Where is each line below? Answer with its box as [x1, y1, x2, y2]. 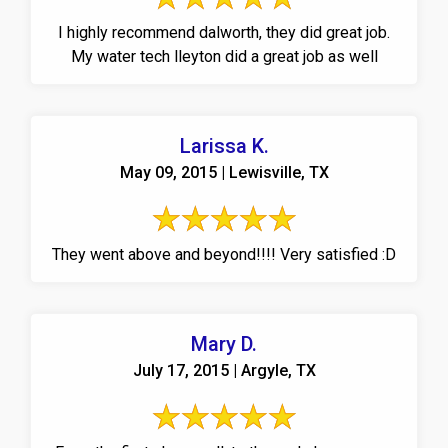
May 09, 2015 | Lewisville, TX [119, 162, 329, 182]
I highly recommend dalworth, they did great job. [58, 22, 390, 42]
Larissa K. [179, 133, 269, 158]
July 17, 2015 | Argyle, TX [132, 360, 316, 380]
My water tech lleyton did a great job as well [70, 46, 378, 66]
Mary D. [191, 331, 257, 356]
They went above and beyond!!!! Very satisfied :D [52, 244, 396, 264]
